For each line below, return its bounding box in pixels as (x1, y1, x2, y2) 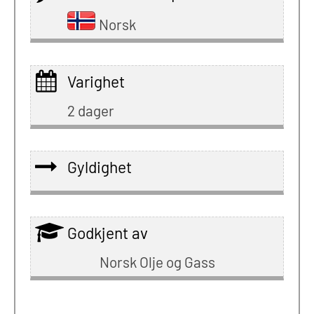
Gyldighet (67, 157, 132, 177)
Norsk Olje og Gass (99, 253, 215, 271)
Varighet (67, 71, 125, 91)
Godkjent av (67, 222, 148, 243)
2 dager (67, 101, 114, 119)
